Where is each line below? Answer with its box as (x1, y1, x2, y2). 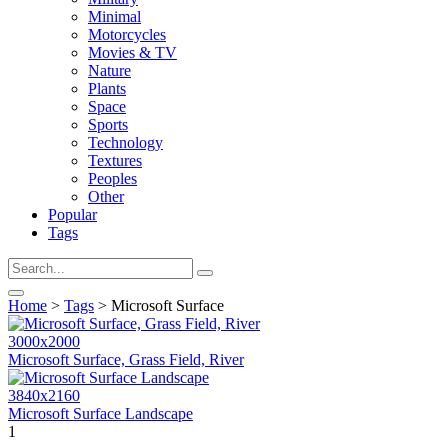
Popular (48, 206, 97, 223)
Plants (88, 80, 126, 97)
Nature (88, 62, 131, 79)
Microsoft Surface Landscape (8, 405, 193, 422)
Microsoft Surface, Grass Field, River (8, 351, 244, 368)
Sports (88, 116, 128, 133)
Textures (88, 152, 142, 169)
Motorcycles (88, 26, 166, 43)
